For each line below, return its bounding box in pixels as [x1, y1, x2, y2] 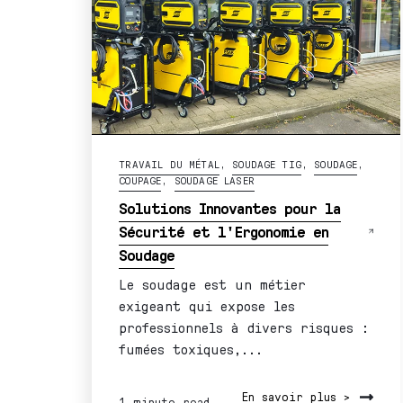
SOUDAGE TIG [232, 157, 301, 171]
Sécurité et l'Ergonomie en [119, 220, 329, 241]
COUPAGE [119, 173, 162, 187]
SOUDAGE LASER [174, 173, 255, 187]
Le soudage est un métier [119, 274, 307, 292]
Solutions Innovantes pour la [119, 197, 342, 218]
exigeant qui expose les [119, 296, 296, 314]
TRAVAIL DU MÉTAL [119, 157, 219, 171]
